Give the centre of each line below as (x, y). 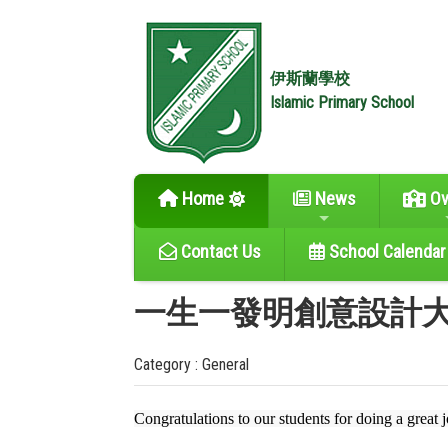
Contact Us (218, 252)
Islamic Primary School (342, 102)
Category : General (192, 365)
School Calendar (385, 252)
